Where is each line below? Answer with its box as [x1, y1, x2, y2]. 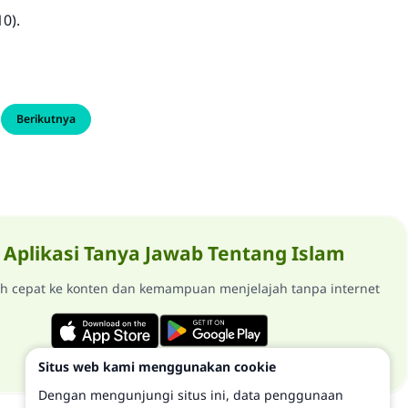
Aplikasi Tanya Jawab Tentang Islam [3, 240, 344, 266]
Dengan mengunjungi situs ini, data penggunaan [38, 386, 343, 403]
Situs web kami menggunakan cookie [38, 358, 276, 376]
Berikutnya [16, 111, 76, 127]
